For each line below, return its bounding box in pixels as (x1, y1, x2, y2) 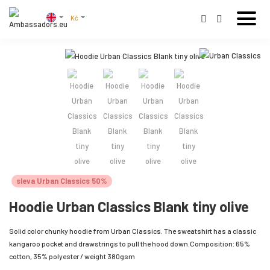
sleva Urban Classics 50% (16, 176, 107, 186)
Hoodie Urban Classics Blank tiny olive (9, 198, 249, 216)
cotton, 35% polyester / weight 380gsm (9, 252, 135, 261)
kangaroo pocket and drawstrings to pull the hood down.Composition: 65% (9, 239, 250, 248)
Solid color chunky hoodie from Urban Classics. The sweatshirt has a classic (9, 227, 256, 236)
